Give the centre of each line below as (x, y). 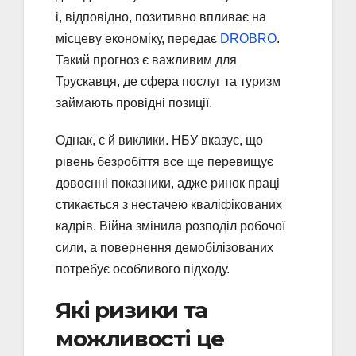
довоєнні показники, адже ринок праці (168, 183)
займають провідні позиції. (134, 103)
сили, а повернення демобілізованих (164, 247)
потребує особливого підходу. (143, 269)
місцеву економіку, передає (138, 38)
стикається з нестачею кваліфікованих (169, 204)
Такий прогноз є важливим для (146, 60)
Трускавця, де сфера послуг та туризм (168, 81)
